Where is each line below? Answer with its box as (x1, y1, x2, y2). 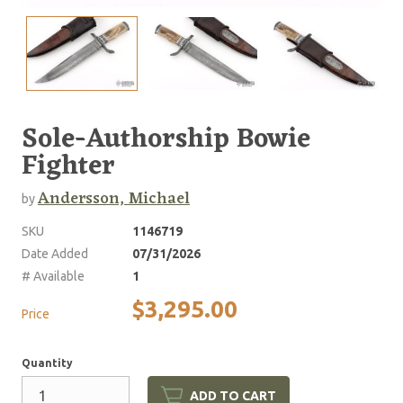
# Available (22, 268, 85, 283)
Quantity (22, 356, 73, 369)
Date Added (22, 246, 88, 261)
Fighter (22, 142, 115, 191)
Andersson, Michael (38, 184, 190, 213)
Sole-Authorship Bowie (22, 115, 310, 164)
